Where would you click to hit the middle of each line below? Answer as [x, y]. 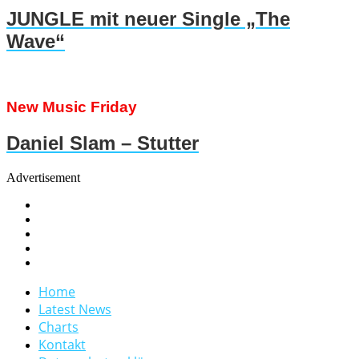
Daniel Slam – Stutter [103, 143]
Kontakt [62, 344]
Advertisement [43, 177]
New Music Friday [72, 107]
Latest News [75, 309]
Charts [58, 327]
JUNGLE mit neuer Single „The [148, 19]
